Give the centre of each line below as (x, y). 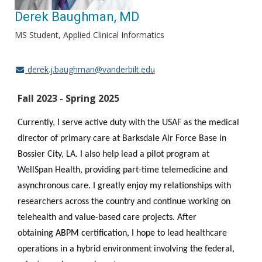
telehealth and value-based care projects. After (107, 218)
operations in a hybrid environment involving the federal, (126, 249)
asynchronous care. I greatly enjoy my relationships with (124, 186)
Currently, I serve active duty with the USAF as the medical (128, 123)
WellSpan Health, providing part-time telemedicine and (123, 170)
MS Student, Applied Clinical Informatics (89, 35)
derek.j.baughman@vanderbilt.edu (90, 69)
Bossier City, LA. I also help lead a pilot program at (113, 154)
